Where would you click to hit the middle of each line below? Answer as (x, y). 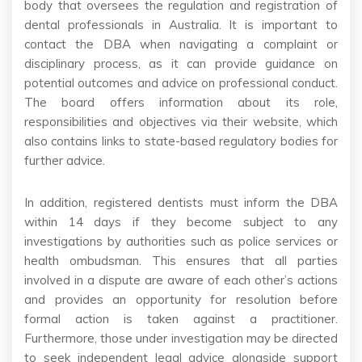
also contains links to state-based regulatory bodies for (181, 141)
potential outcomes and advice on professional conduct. (181, 83)
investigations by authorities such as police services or (181, 242)
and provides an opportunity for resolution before (181, 300)
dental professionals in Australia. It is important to (181, 25)
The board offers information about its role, (181, 103)
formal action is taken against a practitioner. (181, 319)
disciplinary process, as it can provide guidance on (181, 64)
